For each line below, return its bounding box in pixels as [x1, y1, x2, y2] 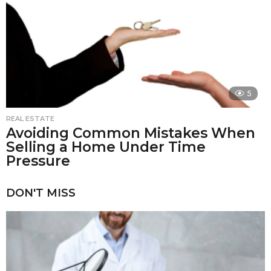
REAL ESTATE [6, 114, 54, 123]
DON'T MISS [6, 186, 76, 200]
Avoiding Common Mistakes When [6, 124, 255, 142]
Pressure [6, 152, 70, 169]
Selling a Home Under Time [6, 138, 206, 155]
